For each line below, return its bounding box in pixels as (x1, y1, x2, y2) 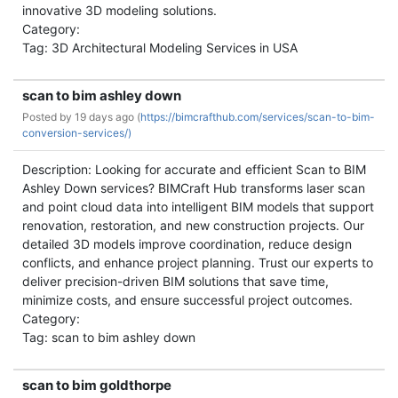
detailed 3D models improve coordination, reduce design (22, 236, 352, 251)
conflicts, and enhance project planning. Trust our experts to (22, 255, 373, 270)
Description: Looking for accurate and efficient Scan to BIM (22, 162, 366, 177)
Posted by (22, 110, 75, 123)
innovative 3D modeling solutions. (22, 3, 217, 18)
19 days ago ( (75, 110, 140, 123)
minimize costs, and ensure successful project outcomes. (22, 292, 353, 307)
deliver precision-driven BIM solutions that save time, (22, 274, 329, 289)
